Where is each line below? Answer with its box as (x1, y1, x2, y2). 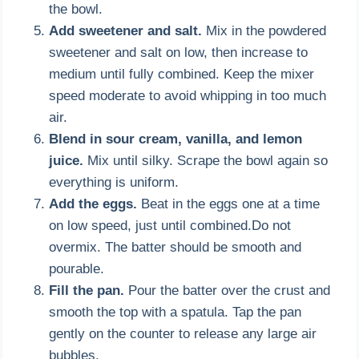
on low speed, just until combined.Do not (49, 217, 292, 233)
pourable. (49, 260, 105, 276)
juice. (49, 152, 84, 168)
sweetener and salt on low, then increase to (49, 44, 309, 60)
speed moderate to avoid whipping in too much (49, 87, 327, 103)
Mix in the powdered (202, 22, 327, 38)
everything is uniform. (49, 174, 179, 190)
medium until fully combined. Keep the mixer (49, 66, 315, 82)
